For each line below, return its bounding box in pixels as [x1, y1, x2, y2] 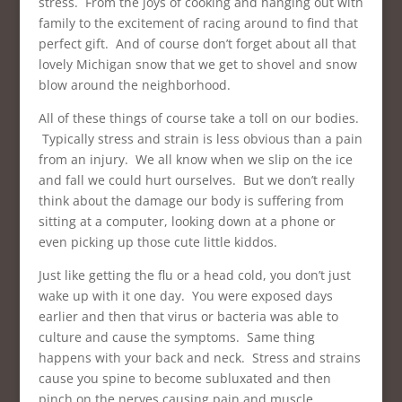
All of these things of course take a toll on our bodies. [38, 109, 359, 127]
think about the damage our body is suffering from [38, 192, 344, 209]
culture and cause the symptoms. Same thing [38, 328, 315, 345]
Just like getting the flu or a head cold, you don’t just [38, 267, 351, 284]
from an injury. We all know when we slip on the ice [38, 151, 353, 168]
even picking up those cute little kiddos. [38, 233, 277, 250]
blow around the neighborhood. [38, 76, 231, 93]
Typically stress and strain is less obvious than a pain [38, 130, 363, 147]
